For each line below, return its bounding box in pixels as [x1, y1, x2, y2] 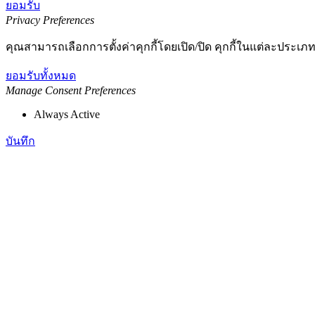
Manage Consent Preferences [6, 84, 136, 96]
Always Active [34, 108, 100, 120]
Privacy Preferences [6, 13, 94, 26]
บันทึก [6, 134, 35, 147]
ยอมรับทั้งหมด [6, 69, 76, 82]
